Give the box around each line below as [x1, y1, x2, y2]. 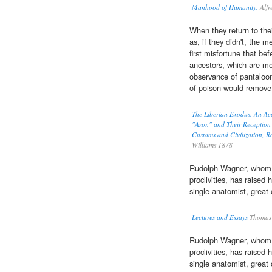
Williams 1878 [192, 140, 233, 150]
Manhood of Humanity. [192, 2, 258, 12]
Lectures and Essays [192, 212, 248, 222]
